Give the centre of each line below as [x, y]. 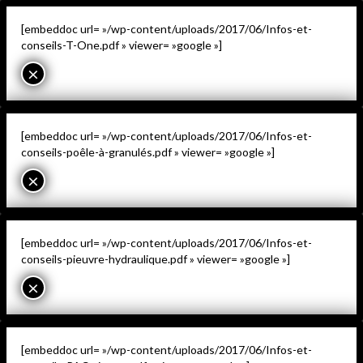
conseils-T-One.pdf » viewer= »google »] [122, 45]
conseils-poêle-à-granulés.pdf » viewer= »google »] [148, 152]
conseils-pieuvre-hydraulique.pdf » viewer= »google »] [156, 259]
